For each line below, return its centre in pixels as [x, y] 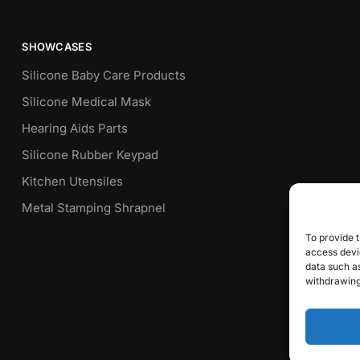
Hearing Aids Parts [75, 129]
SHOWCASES [57, 47]
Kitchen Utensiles [73, 182]
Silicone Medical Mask [87, 102]
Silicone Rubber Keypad [90, 155]
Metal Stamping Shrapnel [94, 208]
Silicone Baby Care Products [104, 76]
